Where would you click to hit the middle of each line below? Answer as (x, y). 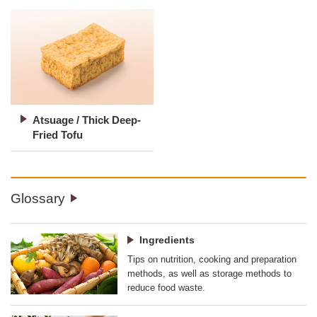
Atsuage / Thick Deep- (87, 120)
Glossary (38, 198)
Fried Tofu (58, 135)
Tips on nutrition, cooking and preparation (212, 260)
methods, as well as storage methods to (210, 274)
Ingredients (167, 240)
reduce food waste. (167, 288)
